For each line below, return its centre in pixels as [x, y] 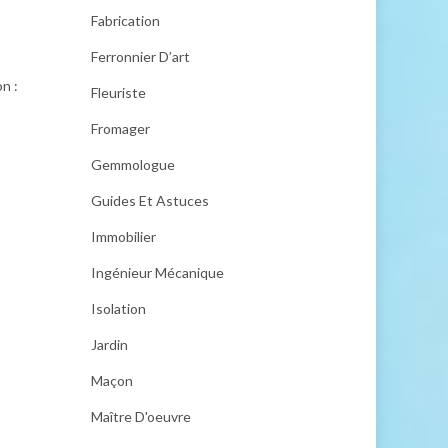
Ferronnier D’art [140, 56]
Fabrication [125, 20]
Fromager [120, 128]
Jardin [109, 344]
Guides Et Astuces [150, 200]
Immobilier [123, 236]
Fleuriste [118, 92]
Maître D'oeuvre [141, 416]
